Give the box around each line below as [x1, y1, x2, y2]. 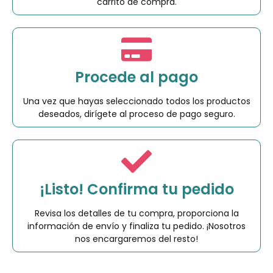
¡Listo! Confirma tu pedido [39, 179, 234, 199]
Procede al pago [75, 66, 198, 87]
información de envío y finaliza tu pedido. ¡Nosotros [27, 219, 246, 232]
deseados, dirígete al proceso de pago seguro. [38, 107, 235, 120]
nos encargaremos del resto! [75, 232, 198, 245]
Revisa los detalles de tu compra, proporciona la [34, 207, 239, 219]
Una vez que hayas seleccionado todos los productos [23, 94, 250, 107]
